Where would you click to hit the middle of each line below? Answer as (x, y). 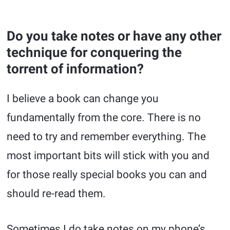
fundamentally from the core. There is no (104, 118)
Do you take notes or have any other (114, 36)
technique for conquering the (94, 53)
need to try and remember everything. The (107, 137)
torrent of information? (75, 69)
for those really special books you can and (107, 175)
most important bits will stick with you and (108, 156)
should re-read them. (56, 194)
